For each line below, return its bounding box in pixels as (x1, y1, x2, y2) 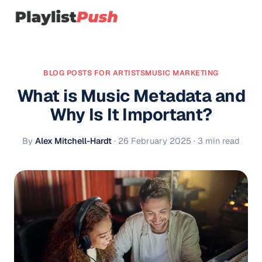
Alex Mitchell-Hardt (35, 135, 112, 146)
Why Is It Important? (50, 104, 212, 126)
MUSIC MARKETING (145, 68, 219, 78)
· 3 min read (194, 135, 240, 146)
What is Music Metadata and (17, 85, 245, 107)
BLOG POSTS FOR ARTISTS (43, 68, 146, 78)
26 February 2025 (118, 135, 191, 146)
